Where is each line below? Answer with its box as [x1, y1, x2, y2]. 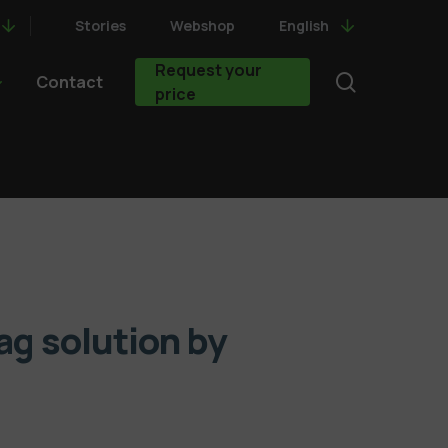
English [279, 15, 329, 35]
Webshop [170, 15, 235, 35]
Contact [35, 71, 103, 93]
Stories [75, 15, 126, 35]
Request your [154, 59, 262, 81]
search [355, 67, 418, 95]
